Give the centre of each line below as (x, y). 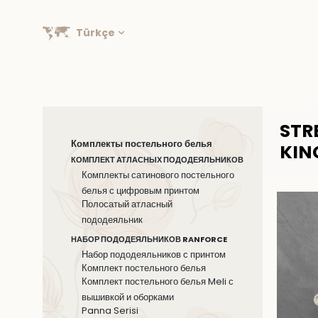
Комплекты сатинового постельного (158, 175)
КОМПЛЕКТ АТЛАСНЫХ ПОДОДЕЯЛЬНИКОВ (157, 159)
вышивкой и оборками (128, 297)
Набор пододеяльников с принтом (154, 254)
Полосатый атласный (127, 204)
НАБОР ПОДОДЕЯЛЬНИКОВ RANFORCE (149, 239)
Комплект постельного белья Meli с (158, 281)
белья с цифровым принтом (141, 190)
